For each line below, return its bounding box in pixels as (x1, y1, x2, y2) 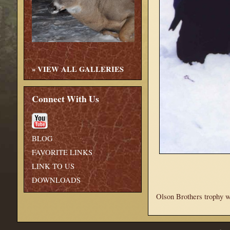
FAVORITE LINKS (32, 147, 92, 158)
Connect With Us (32, 92, 99, 106)
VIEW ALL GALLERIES (37, 64, 124, 75)
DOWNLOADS (32, 175, 81, 185)
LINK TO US (32, 161, 74, 171)
